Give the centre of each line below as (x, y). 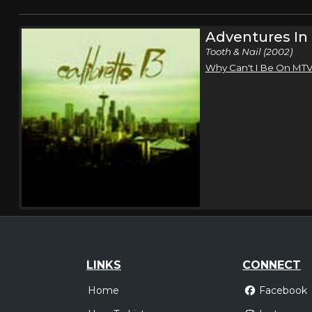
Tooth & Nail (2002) (249, 52)
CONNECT (272, 265)
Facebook (283, 291)
